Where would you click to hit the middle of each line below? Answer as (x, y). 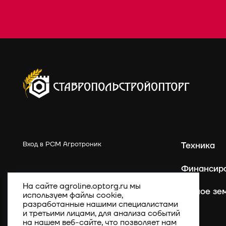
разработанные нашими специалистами (100, 204)
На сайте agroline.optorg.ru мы (82, 186)
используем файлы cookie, (73, 195)
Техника (198, 146)
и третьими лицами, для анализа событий (101, 213)
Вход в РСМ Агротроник (62, 145)
